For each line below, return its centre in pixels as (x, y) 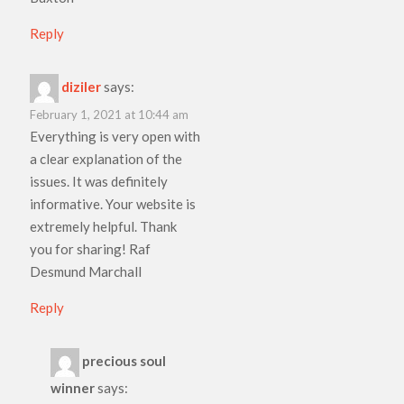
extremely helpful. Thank (104, 226)
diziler (82, 86)
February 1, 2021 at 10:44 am (110, 114)
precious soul (124, 360)
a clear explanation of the (106, 158)
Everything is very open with (115, 136)
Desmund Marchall (86, 271)
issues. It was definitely (99, 181)
